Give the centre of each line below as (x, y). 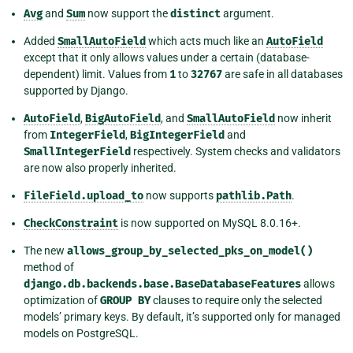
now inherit (303, 118)
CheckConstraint (71, 223)
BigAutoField (123, 118)
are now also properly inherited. (100, 167)
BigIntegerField (177, 135)
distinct (195, 13)
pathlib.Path (254, 195)
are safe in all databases (282, 74)
